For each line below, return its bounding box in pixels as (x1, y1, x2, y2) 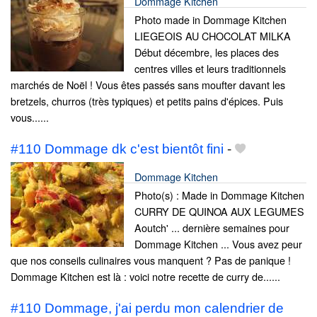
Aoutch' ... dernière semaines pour (134, 220, 289, 236)
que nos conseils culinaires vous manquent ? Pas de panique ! (11, 253, 291, 268)
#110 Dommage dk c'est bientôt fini (11, 142, 224, 157)
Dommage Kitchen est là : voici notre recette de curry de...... (11, 269, 280, 284)
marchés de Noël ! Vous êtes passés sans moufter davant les (11, 76, 285, 92)
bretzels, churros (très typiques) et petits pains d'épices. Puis (11, 93, 283, 108)
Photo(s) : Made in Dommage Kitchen (134, 188, 304, 203)
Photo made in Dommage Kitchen (134, 11, 287, 27)
